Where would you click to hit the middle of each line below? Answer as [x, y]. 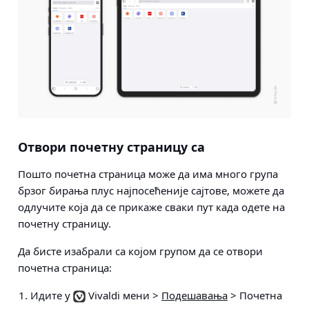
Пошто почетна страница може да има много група [148, 174]
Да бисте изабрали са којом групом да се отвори [140, 251]
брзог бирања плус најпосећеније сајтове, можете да [151, 191]
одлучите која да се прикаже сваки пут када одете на [151, 207]
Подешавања [195, 296]
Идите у [52, 296]
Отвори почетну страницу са [111, 147]
